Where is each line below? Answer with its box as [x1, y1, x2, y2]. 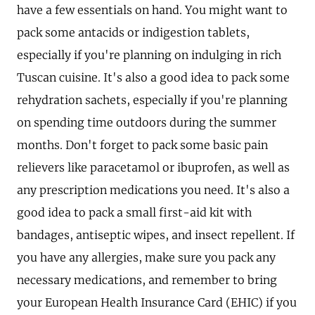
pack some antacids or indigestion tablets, [17, 25, 250, 40]
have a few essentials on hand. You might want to [17, 3, 288, 18]
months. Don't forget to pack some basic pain [17, 138, 268, 153]
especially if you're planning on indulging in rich [17, 48, 281, 63]
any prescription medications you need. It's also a [17, 183, 290, 198]
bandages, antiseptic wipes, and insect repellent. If [17, 228, 295, 243]
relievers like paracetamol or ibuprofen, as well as [17, 160, 290, 175]
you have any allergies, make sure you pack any [17, 250, 276, 265]
